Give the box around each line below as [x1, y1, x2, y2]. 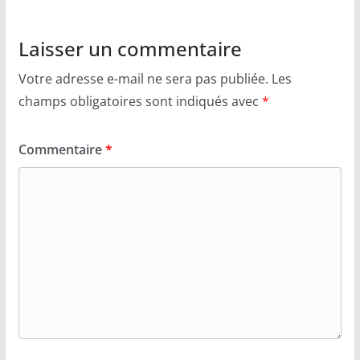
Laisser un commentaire [18, 35, 242, 63]
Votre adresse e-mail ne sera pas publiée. [18, 70, 268, 88]
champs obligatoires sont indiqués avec [18, 92, 262, 111]
